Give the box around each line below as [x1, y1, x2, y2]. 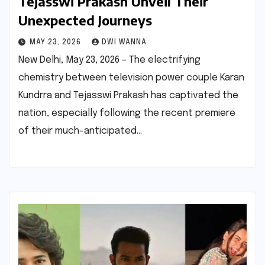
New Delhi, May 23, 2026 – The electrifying [18, 55, 201, 66]
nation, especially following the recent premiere [18, 108, 235, 119]
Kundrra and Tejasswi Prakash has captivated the [18, 91, 238, 101]
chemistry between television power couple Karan [18, 73, 244, 83]
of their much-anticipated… [18, 126, 142, 137]
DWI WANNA [102, 39, 147, 47]
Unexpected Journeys [18, 12, 152, 29]
